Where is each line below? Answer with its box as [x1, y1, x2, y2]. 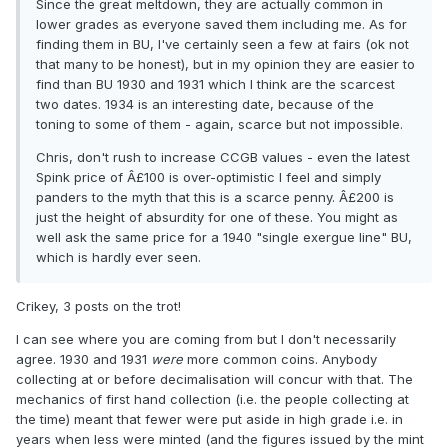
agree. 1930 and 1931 [16, 351, 151, 368]
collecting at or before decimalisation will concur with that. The [16, 371, 413, 388]
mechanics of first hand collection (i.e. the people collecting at [16, 391, 409, 408]
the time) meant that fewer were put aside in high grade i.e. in [16, 411, 403, 428]
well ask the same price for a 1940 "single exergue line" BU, [36, 229, 412, 246]
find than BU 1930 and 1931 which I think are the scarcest [36, 76, 395, 93]
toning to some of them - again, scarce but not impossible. [36, 116, 403, 133]
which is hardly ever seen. [36, 249, 201, 266]
